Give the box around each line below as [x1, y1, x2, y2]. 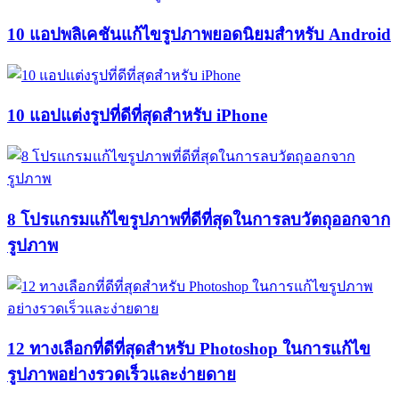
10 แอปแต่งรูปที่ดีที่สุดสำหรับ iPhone [7, 106, 267, 126]
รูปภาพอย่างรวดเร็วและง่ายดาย [7, 365, 236, 385]
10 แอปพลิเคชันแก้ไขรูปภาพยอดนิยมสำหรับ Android [7, 24, 391, 44]
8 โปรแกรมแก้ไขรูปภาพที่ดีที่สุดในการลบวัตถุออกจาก [7, 209, 390, 229]
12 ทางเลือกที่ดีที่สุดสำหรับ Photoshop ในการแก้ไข [7, 339, 370, 359]
